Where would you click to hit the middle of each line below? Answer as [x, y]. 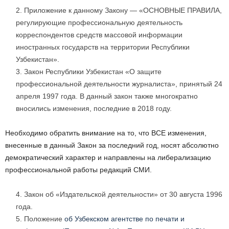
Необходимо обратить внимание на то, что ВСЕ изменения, [106, 133]
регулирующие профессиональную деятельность [99, 23]
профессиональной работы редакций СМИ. [78, 170]
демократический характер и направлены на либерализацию [108, 158]
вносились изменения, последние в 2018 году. [94, 109]
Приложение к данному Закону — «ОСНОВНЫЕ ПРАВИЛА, [123, 10]
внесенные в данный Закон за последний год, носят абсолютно [112, 145]
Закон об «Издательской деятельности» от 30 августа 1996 [123, 194]
